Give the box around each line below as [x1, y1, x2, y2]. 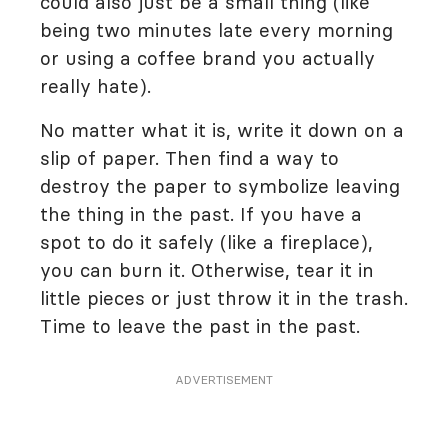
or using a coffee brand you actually [40, 46, 375, 70]
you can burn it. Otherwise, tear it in [40, 258, 374, 282]
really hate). [40, 74, 151, 98]
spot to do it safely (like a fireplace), [40, 230, 373, 254]
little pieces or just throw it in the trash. [40, 286, 408, 310]
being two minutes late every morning [40, 18, 393, 42]
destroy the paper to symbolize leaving [40, 174, 400, 198]
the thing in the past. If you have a [40, 202, 362, 226]
